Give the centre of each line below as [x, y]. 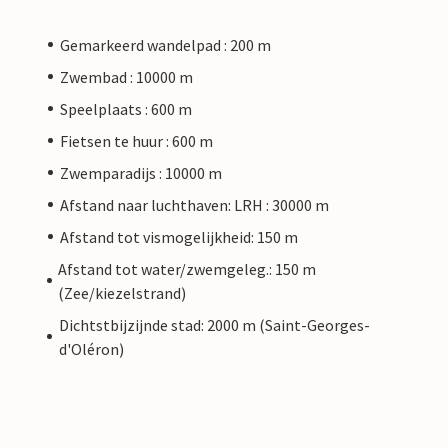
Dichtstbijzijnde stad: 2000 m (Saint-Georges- [214, 324]
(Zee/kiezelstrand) [122, 292]
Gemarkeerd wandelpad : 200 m [165, 44]
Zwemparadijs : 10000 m [141, 172]
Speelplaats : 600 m [126, 108]
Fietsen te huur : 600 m [136, 140]
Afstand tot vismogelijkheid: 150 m [179, 236]
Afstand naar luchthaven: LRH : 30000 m [194, 204]
